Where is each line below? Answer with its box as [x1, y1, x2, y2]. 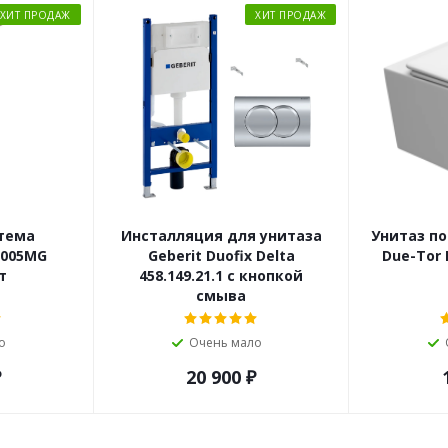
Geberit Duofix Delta [147, 245, 295, 265]
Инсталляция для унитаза [120, 225, 322, 245]
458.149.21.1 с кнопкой [139, 265, 304, 285]
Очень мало [188, 333, 262, 351]
